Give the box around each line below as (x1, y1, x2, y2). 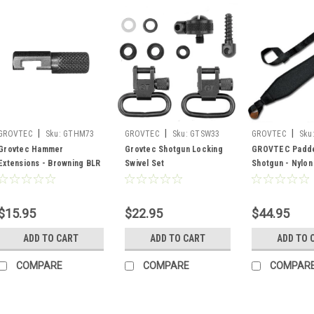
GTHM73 (63, 128, 95, 139)
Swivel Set (125, 158, 165, 168)
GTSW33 (190, 128, 220, 139)
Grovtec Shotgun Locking (125, 144, 223, 154)
